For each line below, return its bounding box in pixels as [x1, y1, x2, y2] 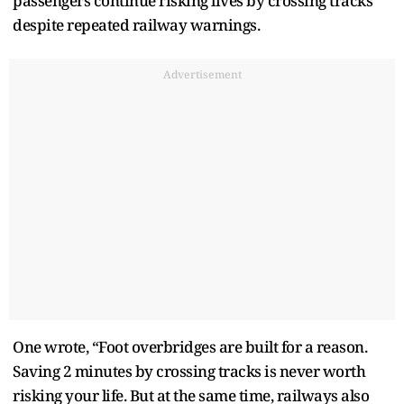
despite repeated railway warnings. [13, 14, 260, 35]
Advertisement [162, 66, 242, 82]
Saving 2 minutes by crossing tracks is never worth [13, 360, 365, 381]
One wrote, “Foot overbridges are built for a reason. [13, 335, 367, 357]
